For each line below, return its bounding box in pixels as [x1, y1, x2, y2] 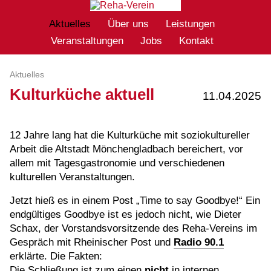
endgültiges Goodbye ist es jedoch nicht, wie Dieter [10, 208, 241, 220]
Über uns [108, 18, 149, 30]
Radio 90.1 [174, 236, 224, 248]
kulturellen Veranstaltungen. [10, 171, 135, 183]
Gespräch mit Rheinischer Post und [10, 236, 174, 248]
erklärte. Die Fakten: [10, 250, 102, 262]
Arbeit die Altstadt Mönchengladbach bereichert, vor [10, 143, 243, 155]
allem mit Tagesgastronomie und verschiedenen [10, 157, 224, 169]
